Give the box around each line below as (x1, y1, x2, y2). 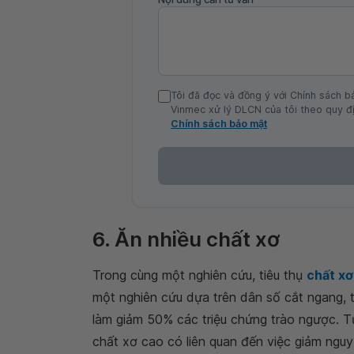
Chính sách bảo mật (171, 118, 267, 130)
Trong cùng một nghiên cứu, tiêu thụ (92, 267, 307, 284)
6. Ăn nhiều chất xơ (92, 227, 280, 252)
